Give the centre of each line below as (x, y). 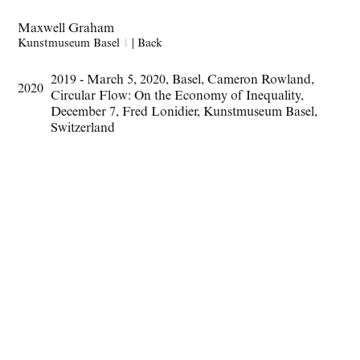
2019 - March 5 (92, 81)
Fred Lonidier (159, 113)
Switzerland (82, 129)
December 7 (83, 113)
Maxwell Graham (66, 29)
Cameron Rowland (259, 81)
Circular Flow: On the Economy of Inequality (175, 97)
